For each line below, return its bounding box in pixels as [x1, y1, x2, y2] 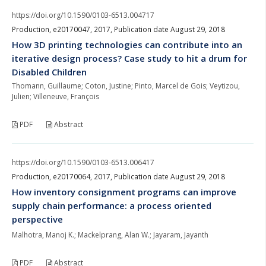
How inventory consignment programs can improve [12, 185, 236, 198]
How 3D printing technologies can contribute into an [12, 38, 242, 50]
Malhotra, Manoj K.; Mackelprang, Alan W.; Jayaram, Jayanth [12, 229, 208, 240]
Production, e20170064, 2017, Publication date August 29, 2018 [12, 171, 225, 182]
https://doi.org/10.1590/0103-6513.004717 [12, 9, 154, 20]
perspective [12, 213, 63, 225]
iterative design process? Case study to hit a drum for [12, 52, 247, 64]
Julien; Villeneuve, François [12, 91, 99, 102]
